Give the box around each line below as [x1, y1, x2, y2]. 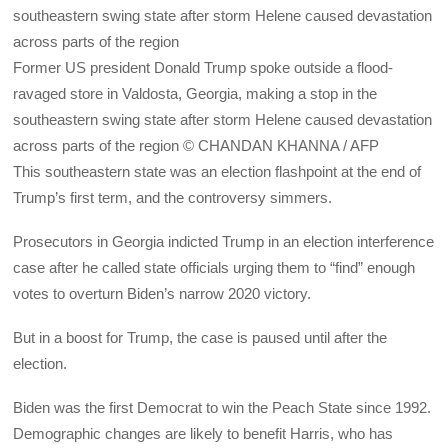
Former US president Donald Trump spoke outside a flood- [13, 58, 394, 76]
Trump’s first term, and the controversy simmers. [13, 188, 333, 206]
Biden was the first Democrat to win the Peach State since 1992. [13, 399, 432, 417]
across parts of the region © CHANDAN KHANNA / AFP [13, 136, 380, 154]
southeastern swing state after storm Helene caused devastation [13, 110, 433, 128]
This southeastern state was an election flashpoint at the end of [13, 162, 422, 180]
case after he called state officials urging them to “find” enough [13, 258, 416, 276]
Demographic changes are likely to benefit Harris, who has [13, 425, 394, 443]
